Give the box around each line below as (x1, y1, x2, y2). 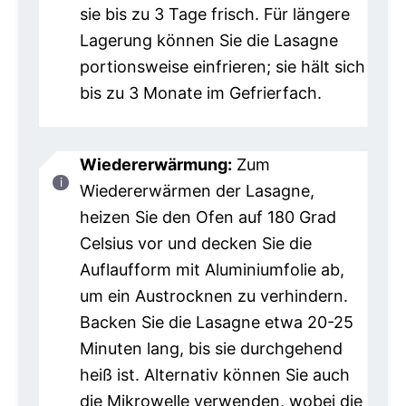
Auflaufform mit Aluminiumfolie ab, (79, 259, 344, 279)
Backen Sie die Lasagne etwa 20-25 (79, 312, 353, 332)
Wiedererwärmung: (79, 154, 232, 174)
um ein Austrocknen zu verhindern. (79, 285, 348, 305)
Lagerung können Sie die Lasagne (79, 31, 338, 51)
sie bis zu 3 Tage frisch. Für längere (79, 5, 350, 24)
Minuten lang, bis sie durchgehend (79, 338, 343, 358)
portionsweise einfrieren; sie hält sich (79, 57, 365, 77)
